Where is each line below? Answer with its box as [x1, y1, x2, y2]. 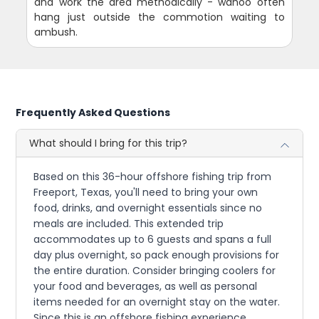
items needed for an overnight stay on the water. [33, 295, 281, 310]
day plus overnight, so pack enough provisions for [33, 248, 280, 263]
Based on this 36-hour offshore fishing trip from [33, 169, 272, 184]
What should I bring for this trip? [29, 136, 188, 151]
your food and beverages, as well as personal [33, 279, 258, 294]
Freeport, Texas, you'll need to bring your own [33, 185, 258, 200]
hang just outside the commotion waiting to [34, 10, 285, 25]
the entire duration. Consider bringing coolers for [33, 263, 276, 278]
